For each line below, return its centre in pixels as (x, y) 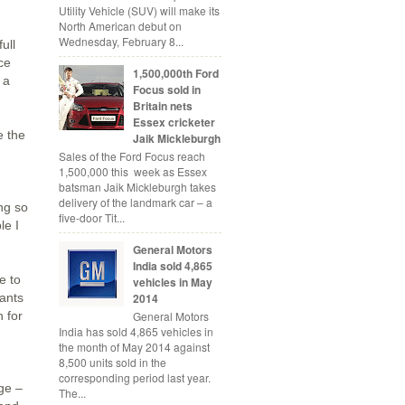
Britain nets (162, 105)
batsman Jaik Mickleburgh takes (137, 186)
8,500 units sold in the (113, 363)
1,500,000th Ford (175, 73)
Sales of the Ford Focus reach (132, 155)
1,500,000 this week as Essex (133, 171)
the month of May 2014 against (134, 347)
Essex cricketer (174, 122)
